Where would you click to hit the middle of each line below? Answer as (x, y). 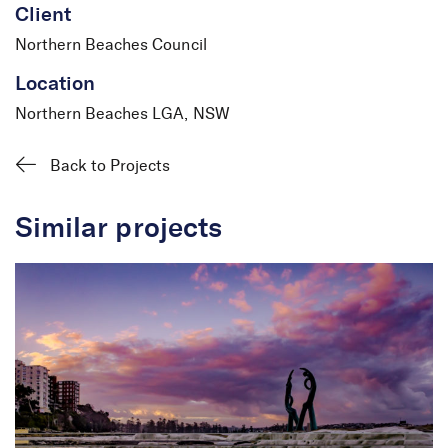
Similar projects (118, 229)
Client (43, 15)
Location (55, 84)
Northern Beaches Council (111, 45)
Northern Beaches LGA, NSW (122, 114)
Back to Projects (110, 166)
